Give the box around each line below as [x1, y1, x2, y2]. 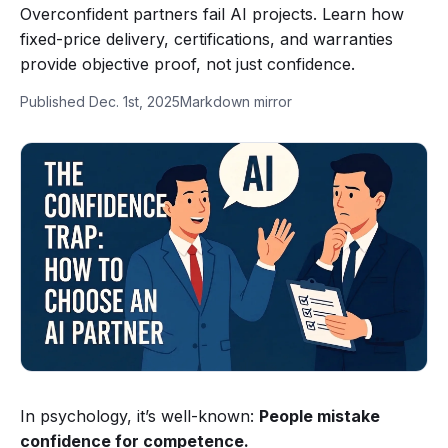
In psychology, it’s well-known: [20, 406, 259, 427]
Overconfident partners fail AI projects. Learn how [20, 4, 404, 24]
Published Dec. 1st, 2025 [20, 93, 180, 110]
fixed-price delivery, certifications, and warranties [20, 29, 393, 49]
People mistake [259, 406, 380, 427]
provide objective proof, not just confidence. [20, 54, 355, 74]
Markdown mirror [180, 93, 292, 110]
